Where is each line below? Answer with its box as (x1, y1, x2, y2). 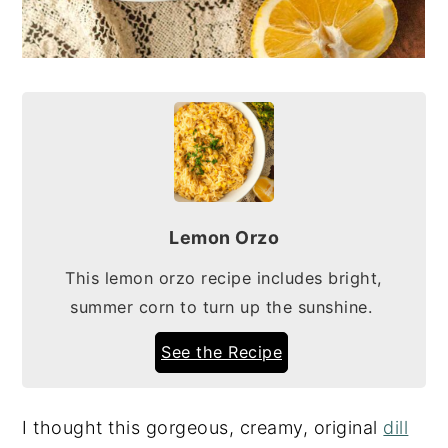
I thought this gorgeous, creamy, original (22, 416, 384, 438)
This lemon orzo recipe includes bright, (65, 267, 383, 288)
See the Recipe (161, 341, 282, 362)
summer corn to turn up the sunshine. (70, 296, 378, 317)
